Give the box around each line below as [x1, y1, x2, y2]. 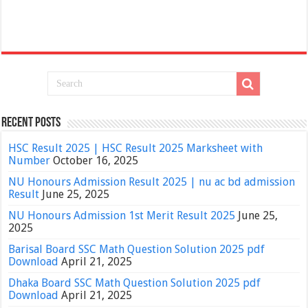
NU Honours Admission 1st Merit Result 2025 [8, 209, 236, 223]
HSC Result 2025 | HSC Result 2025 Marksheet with [8, 142, 263, 155]
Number [8, 154, 51, 168]
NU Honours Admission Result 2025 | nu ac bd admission [8, 175, 296, 189]
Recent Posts [1, 116, 61, 131]
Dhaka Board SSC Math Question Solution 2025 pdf [8, 276, 261, 290]
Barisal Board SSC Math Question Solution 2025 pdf [8, 243, 265, 256]
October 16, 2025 [53, 154, 139, 168]
